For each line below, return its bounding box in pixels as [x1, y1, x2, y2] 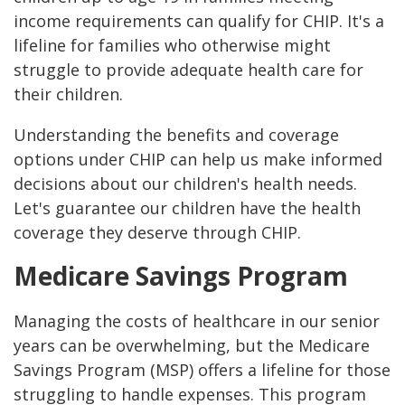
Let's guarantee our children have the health [14, 197, 361, 220]
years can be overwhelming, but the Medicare [14, 334, 370, 357]
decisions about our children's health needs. [14, 173, 357, 195]
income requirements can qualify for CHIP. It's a [14, 10, 384, 33]
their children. [14, 83, 123, 106]
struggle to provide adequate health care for [14, 59, 363, 81]
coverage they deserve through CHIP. [14, 221, 301, 244]
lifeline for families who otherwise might [14, 34, 331, 57]
